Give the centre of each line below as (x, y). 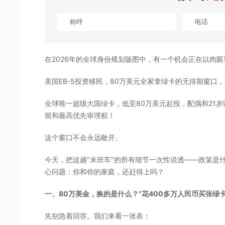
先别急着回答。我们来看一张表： (97, 215)
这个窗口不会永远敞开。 (83, 137)
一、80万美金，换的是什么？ (92, 193)
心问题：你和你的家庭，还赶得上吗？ (105, 171)
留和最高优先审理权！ (80, 115)
